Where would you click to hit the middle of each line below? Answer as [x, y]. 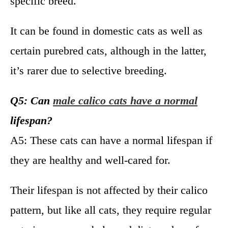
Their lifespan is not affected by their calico [109, 190]
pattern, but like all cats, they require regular [111, 210]
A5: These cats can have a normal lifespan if [111, 140]
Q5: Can [32, 100]
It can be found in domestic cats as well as [106, 31]
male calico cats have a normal [125, 100]
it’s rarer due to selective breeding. [89, 70]
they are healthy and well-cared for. [90, 160]
